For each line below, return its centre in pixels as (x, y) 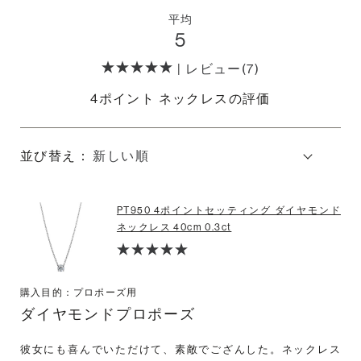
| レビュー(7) (218, 69)
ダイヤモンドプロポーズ (108, 315)
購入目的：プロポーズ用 (79, 293)
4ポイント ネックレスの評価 (180, 98)
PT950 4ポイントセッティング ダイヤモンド (228, 211)
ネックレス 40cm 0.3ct (174, 228)
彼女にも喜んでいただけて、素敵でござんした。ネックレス (180, 350)
